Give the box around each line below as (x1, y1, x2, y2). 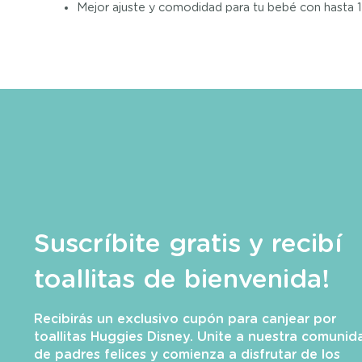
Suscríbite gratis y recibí (34, 231, 343, 258)
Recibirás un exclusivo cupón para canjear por (34, 313, 336, 326)
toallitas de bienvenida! (34, 267, 330, 293)
